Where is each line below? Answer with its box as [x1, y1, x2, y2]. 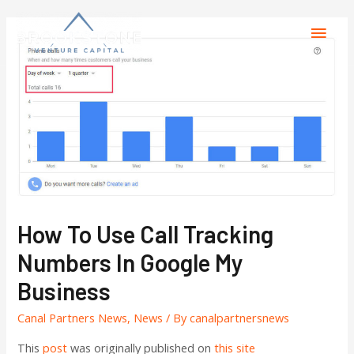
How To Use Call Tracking [17, 219, 274, 248]
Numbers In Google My [17, 247, 244, 277]
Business [17, 276, 111, 305]
